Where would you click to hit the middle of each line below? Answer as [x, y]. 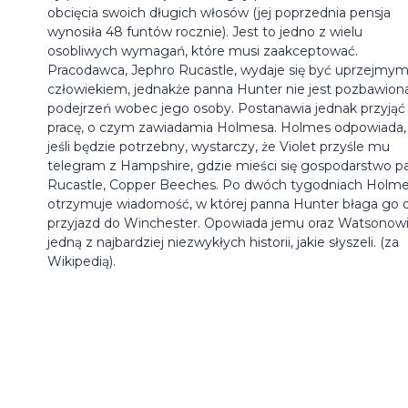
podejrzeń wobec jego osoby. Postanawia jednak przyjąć [226, 108]
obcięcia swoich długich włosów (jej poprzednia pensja [219, 12]
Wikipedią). [82, 261]
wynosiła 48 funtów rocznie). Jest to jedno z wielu [205, 31]
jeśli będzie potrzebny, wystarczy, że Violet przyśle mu [219, 146]
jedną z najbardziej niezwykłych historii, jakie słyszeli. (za [223, 242]
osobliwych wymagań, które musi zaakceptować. [203, 51]
